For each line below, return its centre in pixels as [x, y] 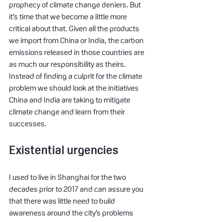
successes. [28, 123]
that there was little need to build [63, 201]
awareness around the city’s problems [72, 213]
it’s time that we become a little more [69, 16]
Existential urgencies [64, 150]
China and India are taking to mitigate [70, 100]
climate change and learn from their [68, 111]
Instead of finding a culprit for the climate [76, 76]
